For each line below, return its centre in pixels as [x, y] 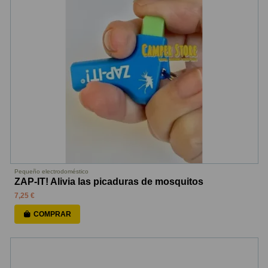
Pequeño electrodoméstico [51, 172]
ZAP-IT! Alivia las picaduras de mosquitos [109, 181]
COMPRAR [53, 214]
